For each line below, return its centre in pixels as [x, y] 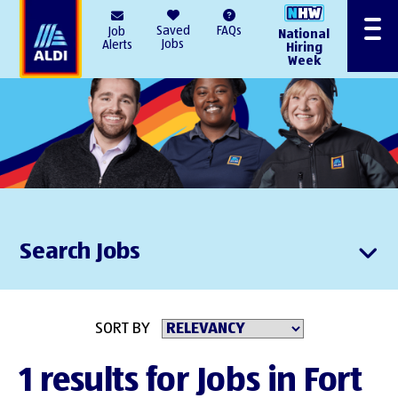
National [304, 34]
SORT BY [122, 328]
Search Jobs [80, 252]
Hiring [304, 48]
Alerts [117, 45]
